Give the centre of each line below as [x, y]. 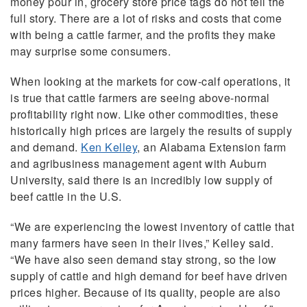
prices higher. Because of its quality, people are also [145, 293]
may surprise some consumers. [90, 51]
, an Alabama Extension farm [212, 147]
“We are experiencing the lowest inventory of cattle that [152, 227]
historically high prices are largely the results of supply [151, 131]
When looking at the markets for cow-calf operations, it [150, 82]
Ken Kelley [109, 147]
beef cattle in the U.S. [66, 197]
